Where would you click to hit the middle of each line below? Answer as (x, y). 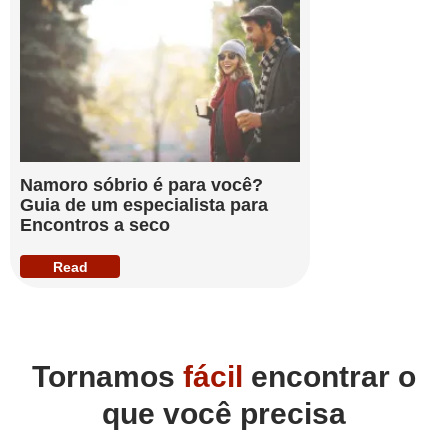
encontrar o (329, 377)
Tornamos (107, 377)
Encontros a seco (95, 225)
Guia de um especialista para (144, 205)
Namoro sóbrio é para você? (141, 185)
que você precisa (224, 414)
